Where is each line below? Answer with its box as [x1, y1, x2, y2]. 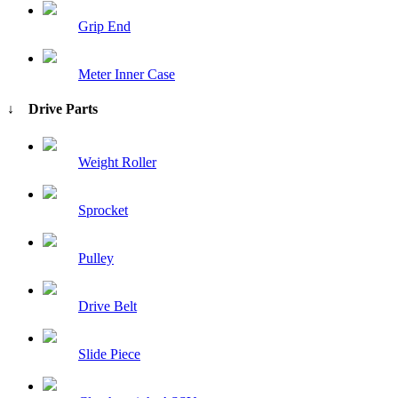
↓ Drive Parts [7, 101, 98, 117]
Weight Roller [78, 154, 156, 170]
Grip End [78, 19, 131, 35]
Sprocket [78, 202, 128, 218]
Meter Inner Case [78, 67, 175, 83]
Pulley [78, 250, 114, 266]
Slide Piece [78, 346, 140, 362]
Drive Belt [78, 298, 137, 314]
